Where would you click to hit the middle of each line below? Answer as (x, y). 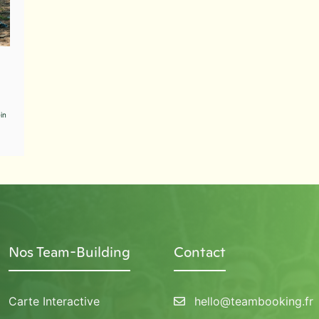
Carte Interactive (54, 301)
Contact (200, 252)
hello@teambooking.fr (253, 301)
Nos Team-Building (69, 252)
